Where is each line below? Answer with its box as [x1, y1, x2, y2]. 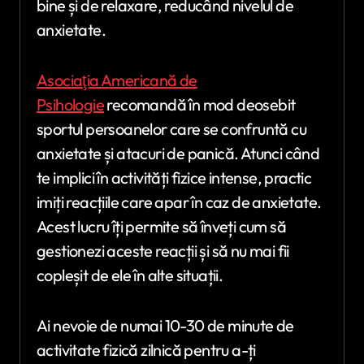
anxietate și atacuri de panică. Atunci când [37, 142, 320, 163]
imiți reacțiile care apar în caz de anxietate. [37, 191, 322, 212]
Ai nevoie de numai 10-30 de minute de [37, 314, 294, 336]
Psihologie [37, 93, 105, 115]
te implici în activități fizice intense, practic [37, 167, 312, 188]
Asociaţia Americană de [37, 69, 197, 90]
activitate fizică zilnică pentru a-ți [37, 339, 256, 360]
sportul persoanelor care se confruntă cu [37, 118, 306, 139]
